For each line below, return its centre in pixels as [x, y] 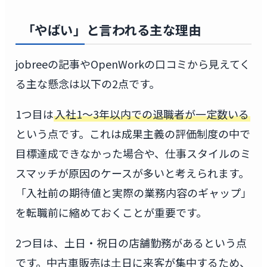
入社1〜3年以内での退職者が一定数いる [152, 114]
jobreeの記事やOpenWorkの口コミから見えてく [133, 64]
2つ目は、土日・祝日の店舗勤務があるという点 [131, 243]
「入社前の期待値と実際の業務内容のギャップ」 [133, 193]
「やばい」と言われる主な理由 [111, 29]
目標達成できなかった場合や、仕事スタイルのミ [133, 153]
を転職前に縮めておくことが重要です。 [111, 212]
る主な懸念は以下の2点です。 [87, 84]
